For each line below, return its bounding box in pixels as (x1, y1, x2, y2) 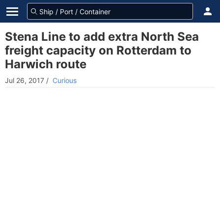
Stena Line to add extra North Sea (5, 29, 199, 44)
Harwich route (5, 57, 86, 71)
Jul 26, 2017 (5, 76, 44, 84)
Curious (53, 76, 77, 84)
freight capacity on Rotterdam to (5, 43, 192, 57)
